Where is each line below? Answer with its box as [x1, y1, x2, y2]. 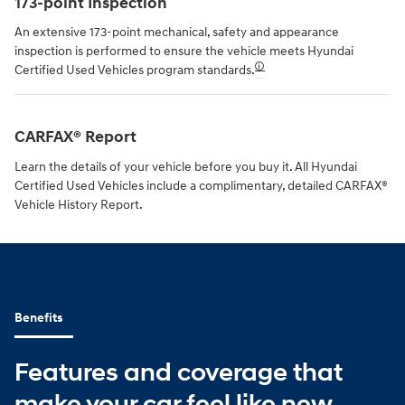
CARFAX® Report [14, 127, 137, 148]
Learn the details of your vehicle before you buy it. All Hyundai [14, 158, 357, 174]
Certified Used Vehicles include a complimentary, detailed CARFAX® [14, 177, 388, 193]
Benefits [14, 310, 62, 326]
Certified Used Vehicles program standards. [14, 62, 255, 79]
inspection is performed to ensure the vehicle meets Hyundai [14, 43, 353, 60]
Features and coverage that [14, 356, 343, 389]
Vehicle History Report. [14, 196, 143, 212]
